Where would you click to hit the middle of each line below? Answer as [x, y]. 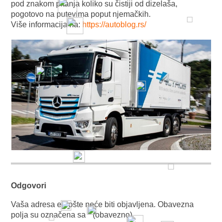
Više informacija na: [47, 25]
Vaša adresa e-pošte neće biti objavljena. [83, 205]
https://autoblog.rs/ [114, 25]
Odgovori [29, 186]
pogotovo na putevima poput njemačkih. [81, 14]
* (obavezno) [110, 215]
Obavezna [176, 205]
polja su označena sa [50, 215]
